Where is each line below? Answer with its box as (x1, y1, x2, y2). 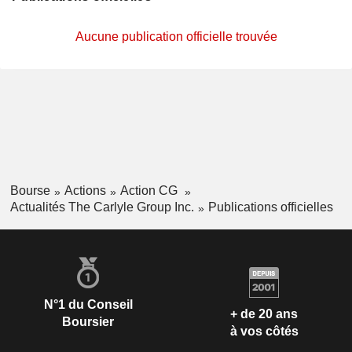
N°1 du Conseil (43, 297, 133, 311)
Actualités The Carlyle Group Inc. (9, 200, 194, 214)
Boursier (62, 314, 114, 328)
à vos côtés (229, 324, 299, 339)
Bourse (9, 184, 50, 197)
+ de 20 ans (230, 307, 298, 321)
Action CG (119, 184, 181, 197)
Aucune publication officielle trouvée (75, 30, 277, 43)
